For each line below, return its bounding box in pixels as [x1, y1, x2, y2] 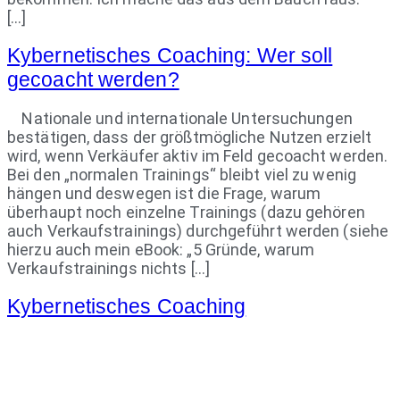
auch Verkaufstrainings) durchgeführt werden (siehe [7, 221, 389, 241]
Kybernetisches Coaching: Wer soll [7, 44, 333, 68]
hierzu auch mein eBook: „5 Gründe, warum [7, 240, 315, 260]
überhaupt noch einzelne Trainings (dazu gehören [7, 203, 365, 222]
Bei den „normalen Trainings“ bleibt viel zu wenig [7, 165, 356, 185]
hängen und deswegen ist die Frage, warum [7, 184, 321, 204]
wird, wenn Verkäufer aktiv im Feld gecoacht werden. [7, 146, 388, 166]
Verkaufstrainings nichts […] [7, 259, 210, 279]
